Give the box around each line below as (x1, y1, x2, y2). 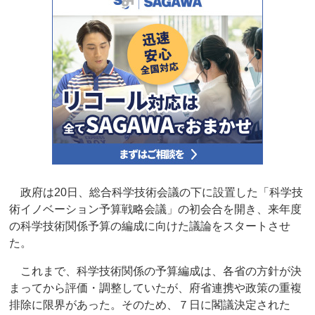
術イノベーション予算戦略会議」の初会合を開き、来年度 (9, 203, 302, 216)
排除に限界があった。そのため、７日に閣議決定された (9, 299, 291, 311)
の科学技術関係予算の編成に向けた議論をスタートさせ (9, 220, 291, 233)
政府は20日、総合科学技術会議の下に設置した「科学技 (9, 186, 304, 199)
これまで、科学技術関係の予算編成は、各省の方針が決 (9, 265, 302, 278)
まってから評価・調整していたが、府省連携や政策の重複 (9, 282, 302, 295)
